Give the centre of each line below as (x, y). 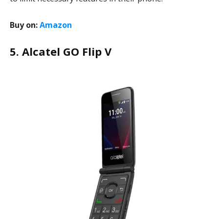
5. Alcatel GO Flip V (61, 51)
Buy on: (25, 25)
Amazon (56, 25)
